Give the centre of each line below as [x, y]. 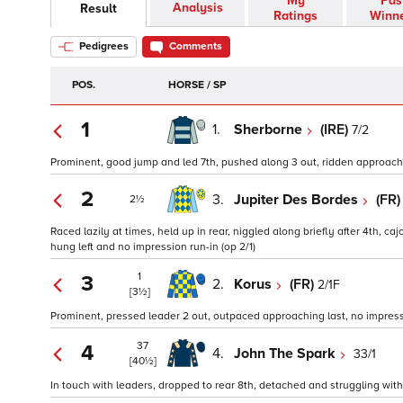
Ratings [296, 16]
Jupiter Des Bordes [298, 199]
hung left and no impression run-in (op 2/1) [153, 247]
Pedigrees [103, 47]
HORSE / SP [197, 85]
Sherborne [270, 130]
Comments [196, 47]
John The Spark [287, 353]
